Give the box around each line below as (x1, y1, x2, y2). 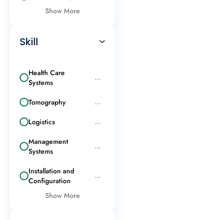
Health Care (28, 67, 65, 78)
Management (28, 136, 68, 146)
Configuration (28, 175, 71, 186)
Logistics (28, 116, 55, 127)
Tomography (28, 97, 66, 107)
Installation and (28, 165, 74, 176)
